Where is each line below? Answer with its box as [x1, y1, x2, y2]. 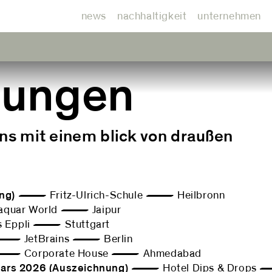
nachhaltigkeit [117, 10, 187, 22]
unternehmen [197, 10, 261, 22]
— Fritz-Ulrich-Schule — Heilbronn [15, 190, 225, 201]
